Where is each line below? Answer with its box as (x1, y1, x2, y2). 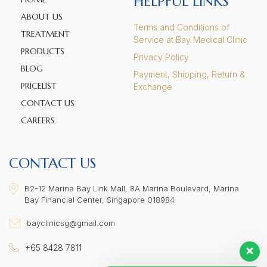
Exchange (133, 81, 172, 92)
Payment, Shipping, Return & (133, 69, 245, 79)
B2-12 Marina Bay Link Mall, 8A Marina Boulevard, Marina (24, 183, 239, 193)
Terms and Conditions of (133, 21, 229, 32)
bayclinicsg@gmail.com (27, 218, 115, 228)
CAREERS (21, 114, 55, 126)
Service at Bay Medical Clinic (133, 34, 247, 45)
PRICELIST (21, 80, 57, 91)
